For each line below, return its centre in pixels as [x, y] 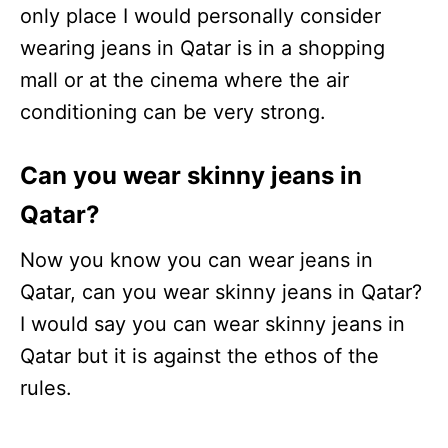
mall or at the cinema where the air [184, 80]
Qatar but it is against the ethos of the [199, 356]
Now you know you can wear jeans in [196, 260]
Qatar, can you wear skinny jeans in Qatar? [221, 292]
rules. [46, 388]
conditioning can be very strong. [173, 112]
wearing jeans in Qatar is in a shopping [202, 48]
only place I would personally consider [200, 16]
